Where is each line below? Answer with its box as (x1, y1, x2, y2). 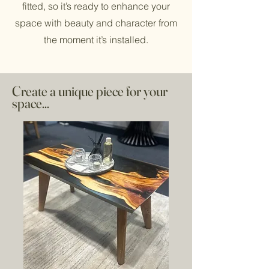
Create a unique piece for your (12, 83, 168, 100)
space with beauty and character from (15, 17, 177, 29)
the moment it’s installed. (44, 34, 148, 46)
